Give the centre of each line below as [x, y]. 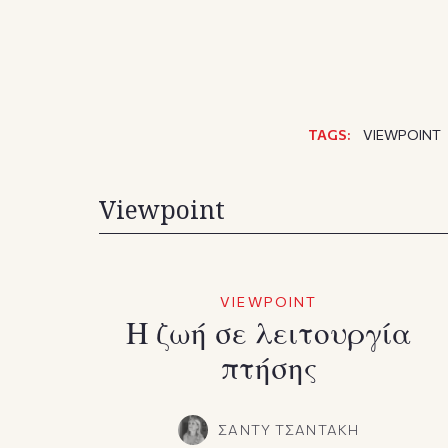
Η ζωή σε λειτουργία [268, 331]
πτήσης [268, 366]
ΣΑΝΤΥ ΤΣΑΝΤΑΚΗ [288, 429]
